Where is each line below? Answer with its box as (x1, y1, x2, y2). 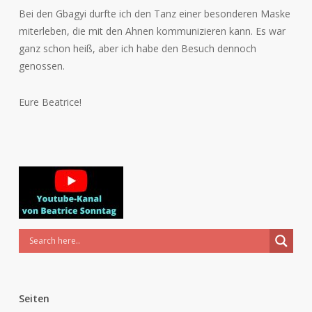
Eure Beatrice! (18, 95, 81, 109)
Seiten (18, 291, 49, 305)
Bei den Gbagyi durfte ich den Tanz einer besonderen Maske (18, 6, 290, 20)
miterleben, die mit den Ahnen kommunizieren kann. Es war (18, 24, 286, 38)
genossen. (18, 58, 65, 72)
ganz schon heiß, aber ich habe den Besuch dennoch (18, 41, 256, 55)
